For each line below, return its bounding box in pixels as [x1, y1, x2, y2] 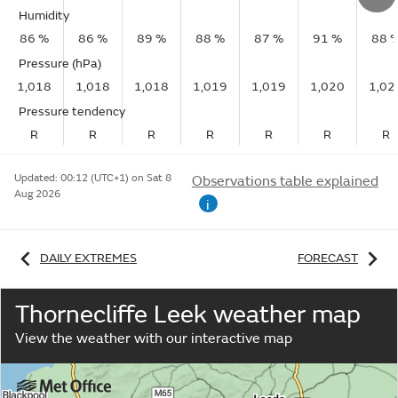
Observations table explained [191, 172, 378, 190]
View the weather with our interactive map [15, 329, 292, 347]
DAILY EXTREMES [40, 250, 137, 266]
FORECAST [298, 250, 358, 266]
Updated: [14, 171, 60, 185]
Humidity [19, 8, 69, 23]
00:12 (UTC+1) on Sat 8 [60, 171, 171, 185]
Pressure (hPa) [19, 56, 101, 71]
